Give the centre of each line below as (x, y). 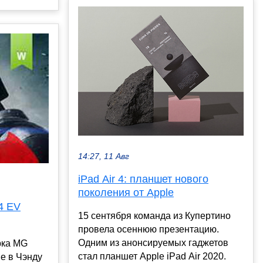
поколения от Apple (126, 193)
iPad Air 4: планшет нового (143, 179)
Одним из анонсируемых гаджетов (153, 243)
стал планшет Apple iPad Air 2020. (152, 257)
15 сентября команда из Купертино (154, 216)
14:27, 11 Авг (104, 157)
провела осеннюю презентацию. (149, 230)
